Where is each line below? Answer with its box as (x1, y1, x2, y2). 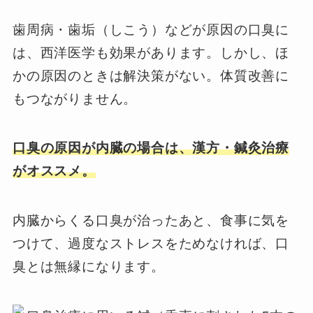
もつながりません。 (12, 91, 138, 106)
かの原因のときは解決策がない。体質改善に (12, 68, 290, 83)
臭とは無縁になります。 (12, 259, 165, 274)
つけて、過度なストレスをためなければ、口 (12, 235, 290, 251)
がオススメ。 (12, 163, 96, 179)
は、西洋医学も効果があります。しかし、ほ (12, 45, 290, 60)
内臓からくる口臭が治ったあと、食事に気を (12, 212, 290, 228)
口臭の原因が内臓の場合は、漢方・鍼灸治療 (12, 140, 290, 156)
